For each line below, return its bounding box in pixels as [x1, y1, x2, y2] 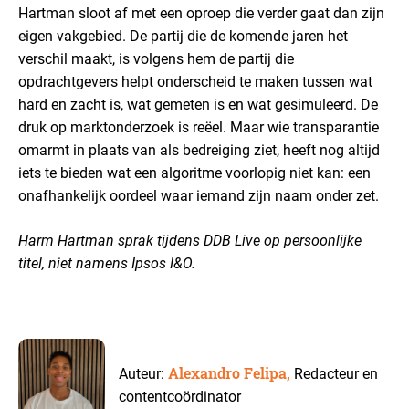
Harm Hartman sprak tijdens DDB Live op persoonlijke [18, 232, 362, 249]
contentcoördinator [119, 387, 242, 405]
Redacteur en [294, 364, 379, 383]
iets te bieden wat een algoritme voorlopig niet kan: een [18, 164, 371, 182]
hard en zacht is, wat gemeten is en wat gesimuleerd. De [18, 96, 378, 113]
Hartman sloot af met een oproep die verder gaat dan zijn [18, 5, 384, 22]
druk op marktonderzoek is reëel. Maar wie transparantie [18, 119, 379, 136]
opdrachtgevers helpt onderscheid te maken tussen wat [18, 73, 372, 90]
